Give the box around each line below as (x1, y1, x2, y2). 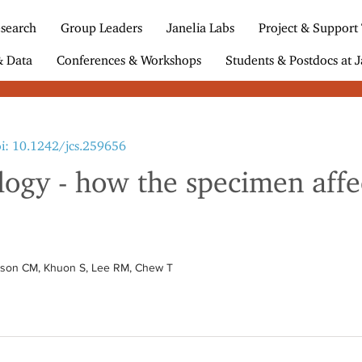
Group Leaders (60, 20, 142, 36)
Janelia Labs (166, 20, 234, 36)
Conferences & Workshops (56, 53, 201, 68)
